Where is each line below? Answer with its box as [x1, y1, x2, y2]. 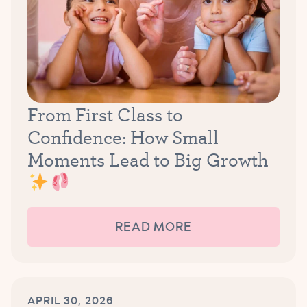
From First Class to [27, 101, 183, 127]
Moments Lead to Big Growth [27, 147, 269, 173]
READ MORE [114, 219, 193, 236]
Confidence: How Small [27, 124, 219, 150]
